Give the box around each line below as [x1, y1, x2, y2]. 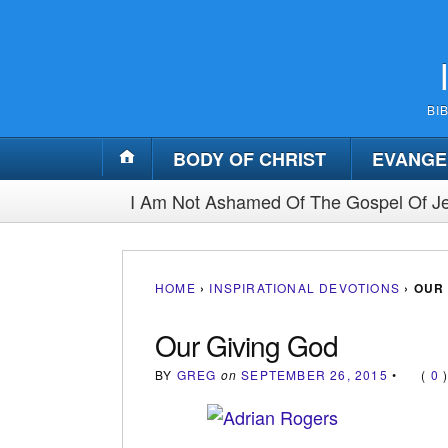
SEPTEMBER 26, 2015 [241, 365, 388, 383]
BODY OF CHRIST [173, 145, 326, 172]
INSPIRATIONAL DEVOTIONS [209, 278, 401, 296]
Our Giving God [155, 324, 338, 365]
